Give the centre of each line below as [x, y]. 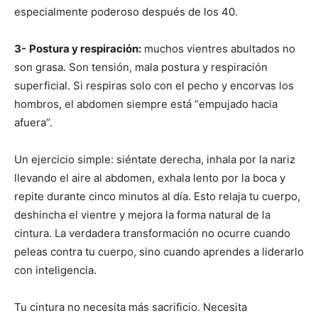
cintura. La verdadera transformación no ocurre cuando [152, 234]
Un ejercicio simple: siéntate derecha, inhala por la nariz [155, 160]
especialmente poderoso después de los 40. [126, 12]
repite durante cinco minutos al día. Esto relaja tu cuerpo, [157, 197]
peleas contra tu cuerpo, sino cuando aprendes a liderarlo [159, 252]
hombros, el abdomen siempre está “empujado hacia [146, 104]
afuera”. [33, 123]
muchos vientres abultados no [218, 49]
